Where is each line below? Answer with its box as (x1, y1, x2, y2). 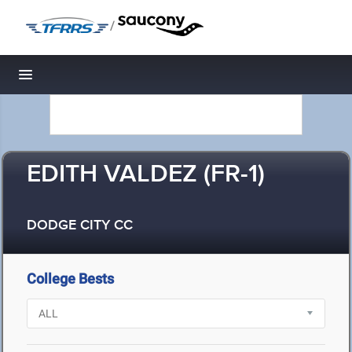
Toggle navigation (26, 71, 132, 87)
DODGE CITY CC (27, 217, 133, 235)
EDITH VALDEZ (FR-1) (27, 159, 265, 191)
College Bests (27, 270, 114, 287)
